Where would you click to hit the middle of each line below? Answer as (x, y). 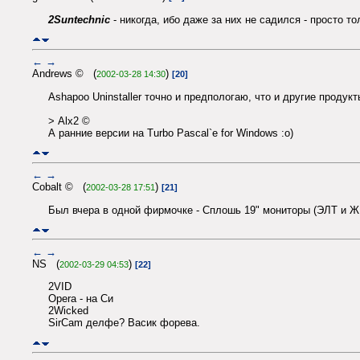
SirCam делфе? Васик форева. (124, 323)
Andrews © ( (64, 74)
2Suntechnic (79, 19)
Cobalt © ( (59, 187)
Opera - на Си (81, 299)
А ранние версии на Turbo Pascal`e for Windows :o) (171, 133)
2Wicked (68, 311)
